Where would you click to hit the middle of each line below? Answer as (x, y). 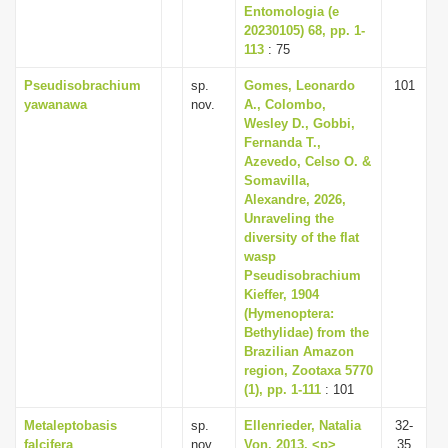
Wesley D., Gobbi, (299, 123)
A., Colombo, (285, 104)
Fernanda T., (282, 142)
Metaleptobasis (70, 425)
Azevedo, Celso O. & (307, 161)
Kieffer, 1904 (281, 294)
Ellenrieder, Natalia (302, 425)
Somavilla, (277, 180)
